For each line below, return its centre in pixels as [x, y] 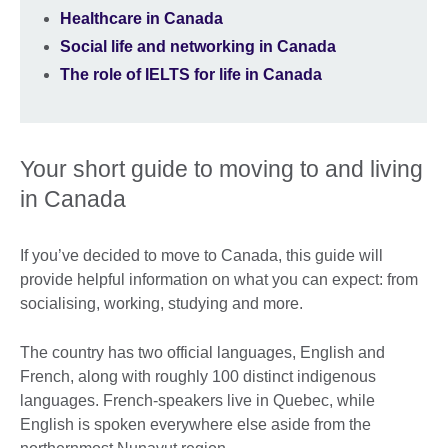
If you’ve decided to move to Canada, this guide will [201, 255]
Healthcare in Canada [141, 19]
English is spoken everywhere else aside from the [195, 424]
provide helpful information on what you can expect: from [219, 279]
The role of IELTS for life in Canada [191, 75]
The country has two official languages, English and [202, 352]
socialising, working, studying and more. [165, 303]
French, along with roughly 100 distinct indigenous [198, 376]
